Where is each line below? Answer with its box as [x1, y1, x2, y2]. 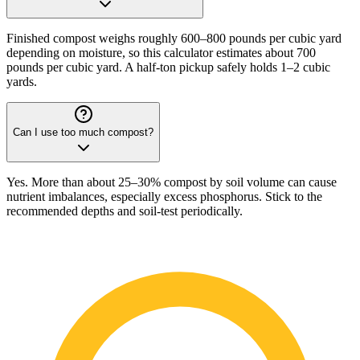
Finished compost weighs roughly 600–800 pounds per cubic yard [6, 31, 342, 45]
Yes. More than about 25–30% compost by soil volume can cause [6, 175, 337, 189]
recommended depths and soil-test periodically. [6, 204, 243, 218]
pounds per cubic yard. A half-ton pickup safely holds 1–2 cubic [6, 60, 330, 74]
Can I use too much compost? [13, 126, 153, 138]
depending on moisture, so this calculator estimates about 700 [6, 46, 316, 59]
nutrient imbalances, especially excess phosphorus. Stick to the [6, 190, 322, 203]
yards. [6, 75, 37, 88]
